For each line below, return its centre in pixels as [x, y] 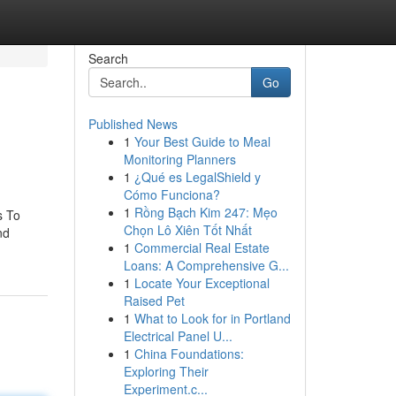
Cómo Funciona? [171, 194]
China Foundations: [189, 354]
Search [108, 58]
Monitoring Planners [179, 159]
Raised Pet [154, 301]
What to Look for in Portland [212, 318]
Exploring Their [166, 371]
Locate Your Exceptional [202, 283]
